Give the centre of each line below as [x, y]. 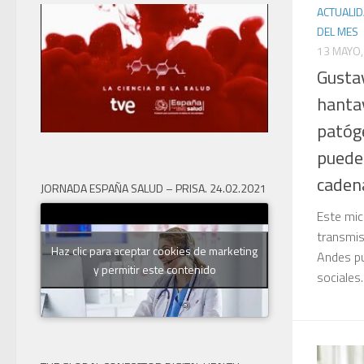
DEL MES [338, 31]
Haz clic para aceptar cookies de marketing [154, 250]
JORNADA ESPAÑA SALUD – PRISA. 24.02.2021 [154, 188]
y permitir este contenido [154, 269]
